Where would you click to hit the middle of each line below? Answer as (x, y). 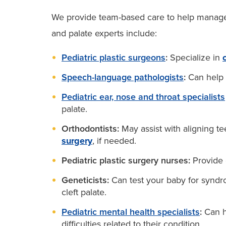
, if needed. (114, 140)
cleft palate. (84, 192)
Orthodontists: (90, 128)
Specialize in (195, 57)
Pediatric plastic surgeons (114, 57)
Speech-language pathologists (123, 77)
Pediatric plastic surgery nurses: (126, 160)
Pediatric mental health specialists (131, 212)
